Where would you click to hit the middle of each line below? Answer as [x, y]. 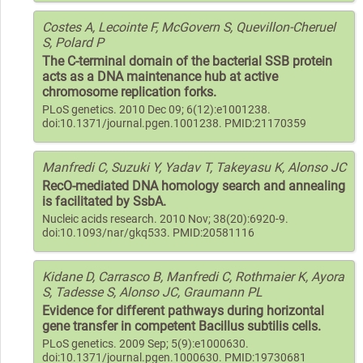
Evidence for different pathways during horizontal [183, 310]
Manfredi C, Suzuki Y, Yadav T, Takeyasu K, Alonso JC [194, 167]
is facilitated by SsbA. [104, 201]
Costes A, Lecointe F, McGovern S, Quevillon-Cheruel [189, 27]
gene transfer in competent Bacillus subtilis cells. [181, 326]
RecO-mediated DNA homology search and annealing [194, 186]
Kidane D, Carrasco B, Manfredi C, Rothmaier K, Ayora [193, 276]
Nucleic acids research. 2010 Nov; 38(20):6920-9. [165, 219]
